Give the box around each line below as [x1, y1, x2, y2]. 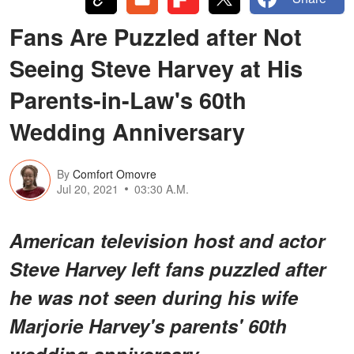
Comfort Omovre [73, 166, 156, 183]
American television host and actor [9, 226, 325, 254]
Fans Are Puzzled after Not [9, 19, 302, 53]
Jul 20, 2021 [57, 181, 119, 198]
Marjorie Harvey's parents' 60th [9, 311, 287, 339]
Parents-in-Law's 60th [9, 82, 247, 116]
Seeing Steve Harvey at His [9, 51, 303, 85]
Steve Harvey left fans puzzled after [9, 254, 326, 282]
